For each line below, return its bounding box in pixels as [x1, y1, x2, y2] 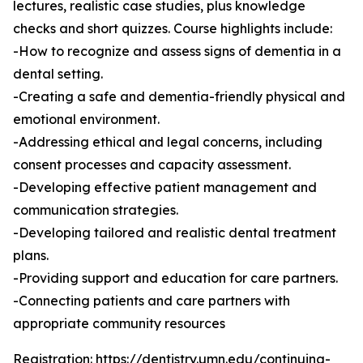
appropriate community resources [13, 315, 225, 332]
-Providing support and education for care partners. [13, 270, 338, 287]
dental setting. [13, 66, 103, 83]
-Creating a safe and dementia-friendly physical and [13, 88, 345, 105]
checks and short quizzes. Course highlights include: [13, 20, 332, 37]
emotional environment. [13, 111, 160, 128]
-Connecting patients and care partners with [13, 293, 290, 310]
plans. [13, 247, 49, 264]
